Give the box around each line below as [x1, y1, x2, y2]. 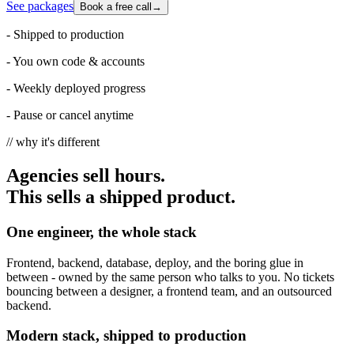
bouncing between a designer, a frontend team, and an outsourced [6, 284, 332, 298]
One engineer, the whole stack [6, 223, 197, 240]
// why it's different [6, 135, 100, 149]
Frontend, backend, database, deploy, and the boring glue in [6, 255, 303, 269]
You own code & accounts [13, 55, 145, 69]
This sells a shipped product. [6, 186, 235, 208]
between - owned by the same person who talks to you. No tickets [6, 269, 334, 284]
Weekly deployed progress [13, 81, 145, 96]
